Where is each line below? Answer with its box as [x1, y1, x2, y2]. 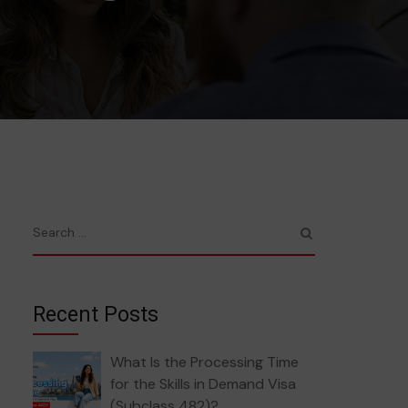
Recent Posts [33, 302, 158, 327]
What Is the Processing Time [110, 352, 299, 372]
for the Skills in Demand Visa [110, 374, 296, 393]
